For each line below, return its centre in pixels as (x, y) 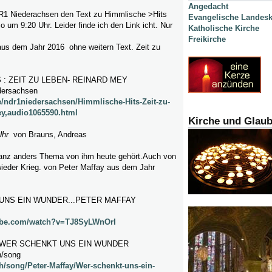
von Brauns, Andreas (48, 135)
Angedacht (208, 7)
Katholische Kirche (224, 29)
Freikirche (207, 39)
